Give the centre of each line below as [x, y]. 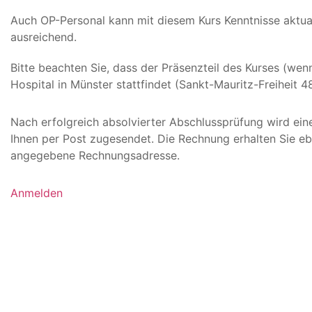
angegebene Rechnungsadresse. [95, 155]
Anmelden [37, 193]
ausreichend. [44, 37]
